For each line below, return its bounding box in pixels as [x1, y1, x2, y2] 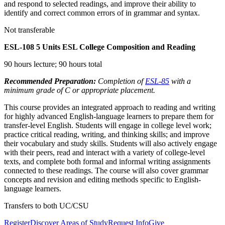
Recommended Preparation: [4, 76, 96, 85]
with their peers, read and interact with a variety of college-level [4, 148, 205, 157]
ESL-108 [4, 42, 36, 51]
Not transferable [4, 25, 55, 34]
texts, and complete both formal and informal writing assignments [4, 157, 210, 166]
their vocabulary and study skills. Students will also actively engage [4, 139, 217, 148]
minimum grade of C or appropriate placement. [4, 85, 155, 94]
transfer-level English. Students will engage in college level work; [4, 121, 211, 130]
